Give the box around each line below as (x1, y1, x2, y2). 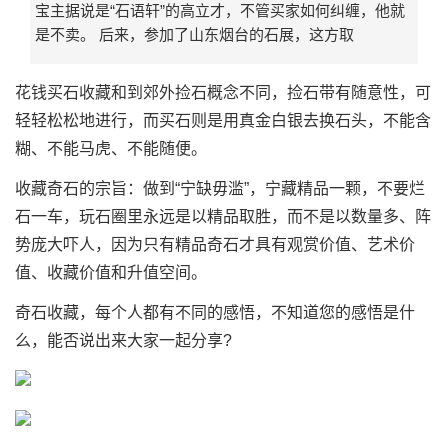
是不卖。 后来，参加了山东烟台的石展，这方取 (35, 26, 354, 44)
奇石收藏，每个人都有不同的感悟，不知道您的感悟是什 (15, 304, 415, 322)
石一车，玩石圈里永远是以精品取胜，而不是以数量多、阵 (15, 208, 431, 226)
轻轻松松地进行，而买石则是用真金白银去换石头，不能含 (15, 112, 431, 130)
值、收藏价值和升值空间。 (15, 264, 207, 282)
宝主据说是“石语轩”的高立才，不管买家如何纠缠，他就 (35, 2, 405, 20)
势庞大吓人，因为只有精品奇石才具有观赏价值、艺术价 (15, 236, 415, 254)
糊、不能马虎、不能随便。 (15, 140, 207, 158)
